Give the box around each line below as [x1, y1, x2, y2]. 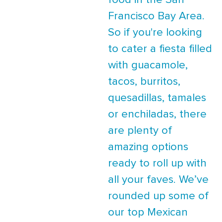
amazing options [108, 142, 188, 153]
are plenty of [108, 125, 172, 136]
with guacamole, [108, 60, 188, 71]
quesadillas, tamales [108, 93, 206, 104]
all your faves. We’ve [108, 174, 209, 185]
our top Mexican [108, 207, 188, 218]
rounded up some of [108, 191, 209, 202]
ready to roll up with [108, 158, 207, 169]
